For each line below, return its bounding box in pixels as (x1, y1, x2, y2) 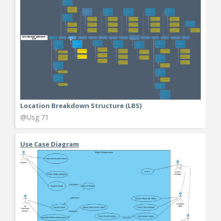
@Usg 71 (20, 112, 49, 122)
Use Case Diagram (20, 139, 79, 148)
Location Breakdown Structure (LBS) (20, 101, 142, 110)
